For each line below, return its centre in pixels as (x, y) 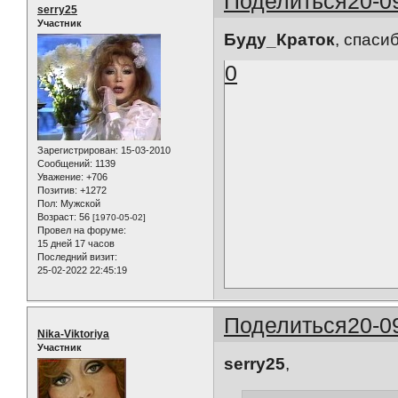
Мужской (79, 203)
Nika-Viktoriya (73, 334)
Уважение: (60, 176)
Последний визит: (77, 256)
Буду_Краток (280, 40)
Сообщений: (65, 163)
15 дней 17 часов (76, 243)
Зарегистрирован (76, 150)
